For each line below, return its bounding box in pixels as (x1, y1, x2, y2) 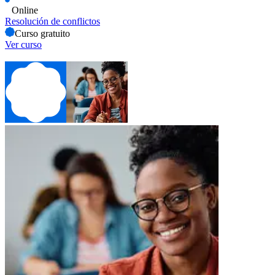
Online (12, 4, 38, 15)
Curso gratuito (15, 28, 70, 39)
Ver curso (5, 39, 42, 50)
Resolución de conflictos (5, 15, 100, 26)
